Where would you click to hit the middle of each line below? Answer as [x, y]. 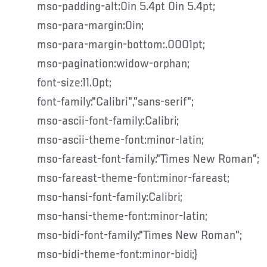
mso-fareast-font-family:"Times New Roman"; [148, 159]
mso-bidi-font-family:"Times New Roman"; [139, 236]
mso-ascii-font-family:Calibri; [108, 121]
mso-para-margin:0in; [90, 26]
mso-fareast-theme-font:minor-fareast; [133, 178]
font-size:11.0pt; [74, 83]
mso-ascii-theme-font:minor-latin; [120, 140]
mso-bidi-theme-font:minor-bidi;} [117, 255]
